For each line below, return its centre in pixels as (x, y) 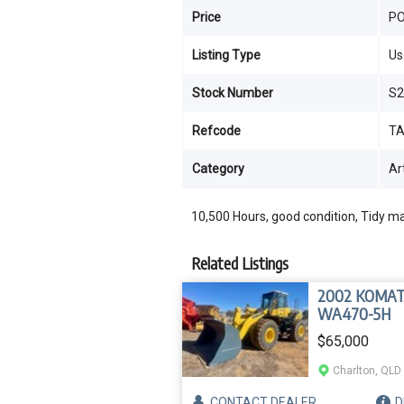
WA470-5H (354, 313)
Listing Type (226, 55)
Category (218, 169)
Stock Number (233, 93)
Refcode (216, 131)
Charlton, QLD (367, 371)
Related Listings (240, 263)
